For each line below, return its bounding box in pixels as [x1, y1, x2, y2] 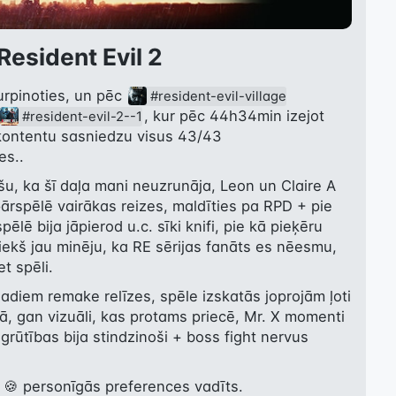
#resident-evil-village [150, 88, 287, 105]
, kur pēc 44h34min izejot [144, 107, 325, 126]
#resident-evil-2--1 [22, 109, 143, 126]
